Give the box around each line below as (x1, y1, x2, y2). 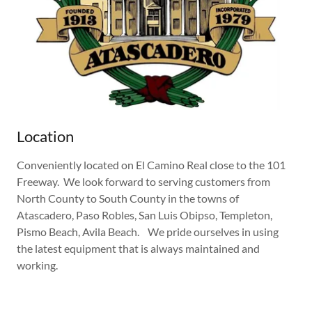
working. (17, 258, 62, 272)
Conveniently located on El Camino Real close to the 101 (17, 157, 286, 171)
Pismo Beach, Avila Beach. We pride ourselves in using (17, 224, 279, 238)
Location (17, 126, 74, 146)
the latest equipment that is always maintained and (17, 241, 260, 255)
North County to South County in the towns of (17, 191, 239, 205)
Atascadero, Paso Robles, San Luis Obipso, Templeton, (17, 208, 272, 221)
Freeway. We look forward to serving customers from (17, 174, 270, 188)
